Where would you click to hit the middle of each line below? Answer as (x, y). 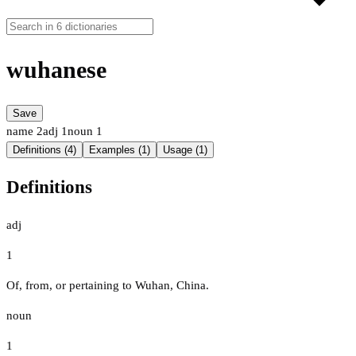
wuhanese (56, 70)
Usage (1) (185, 150)
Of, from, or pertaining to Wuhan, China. (108, 285)
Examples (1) (120, 150)
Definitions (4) (44, 150)
